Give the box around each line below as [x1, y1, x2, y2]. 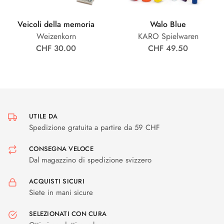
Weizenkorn [36, 30, 76, 42]
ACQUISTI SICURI [29, 176, 84, 186]
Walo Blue [150, 18, 186, 30]
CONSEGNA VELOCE [29, 143, 93, 153]
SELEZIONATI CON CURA [29, 208, 107, 218]
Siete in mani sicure [29, 186, 93, 198]
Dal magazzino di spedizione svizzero [29, 154, 151, 165]
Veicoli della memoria [17, 18, 94, 30]
